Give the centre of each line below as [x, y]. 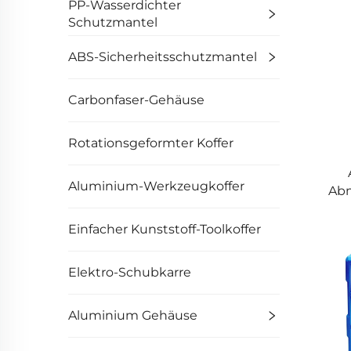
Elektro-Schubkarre [130, 272]
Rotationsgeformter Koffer [151, 143]
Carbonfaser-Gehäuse [136, 100]
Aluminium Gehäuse [133, 315]
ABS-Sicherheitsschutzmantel [163, 57]
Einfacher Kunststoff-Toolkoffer [165, 229]
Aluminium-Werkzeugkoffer [156, 186]
